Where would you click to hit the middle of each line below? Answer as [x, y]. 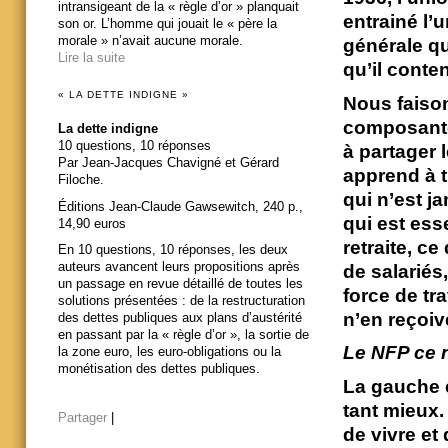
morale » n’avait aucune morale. [150, 41]
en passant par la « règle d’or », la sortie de [183, 335]
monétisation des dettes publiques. [159, 369]
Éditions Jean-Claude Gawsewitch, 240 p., [180, 206]
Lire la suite [91, 58]
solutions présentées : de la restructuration [181, 301]
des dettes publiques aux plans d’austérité [180, 318]
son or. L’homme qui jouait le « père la [167, 24]
